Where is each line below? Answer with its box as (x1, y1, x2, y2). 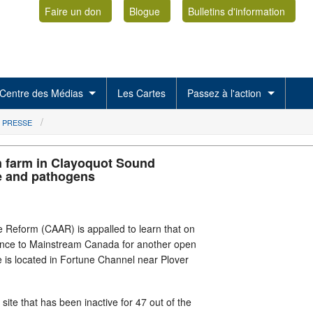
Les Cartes (117, 86, 166, 100)
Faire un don (44, 3, 101, 18)
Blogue (129, 3, 160, 18)
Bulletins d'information (187, 3, 285, 18)
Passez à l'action (187, 86, 262, 100)
